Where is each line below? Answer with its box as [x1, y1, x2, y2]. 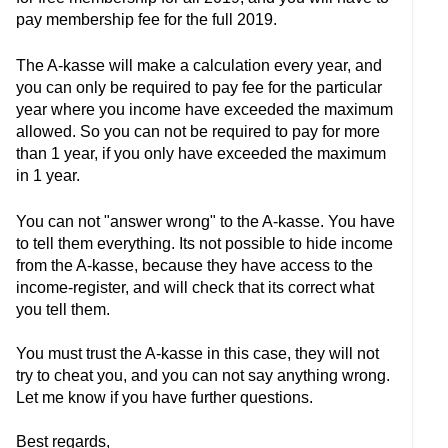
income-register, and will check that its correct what [16, 279, 374, 296]
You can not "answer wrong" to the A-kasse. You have [16, 213, 395, 230]
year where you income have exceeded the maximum [16, 101, 393, 118]
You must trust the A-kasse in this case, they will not [16, 345, 379, 362]
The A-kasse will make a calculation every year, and [16, 57, 382, 74]
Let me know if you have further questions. [16, 389, 313, 406]
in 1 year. [16, 167, 80, 184]
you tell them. [16, 301, 110, 318]
